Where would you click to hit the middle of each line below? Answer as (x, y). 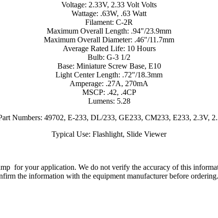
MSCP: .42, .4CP (109, 92)
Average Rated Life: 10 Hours (109, 49)
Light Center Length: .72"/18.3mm (109, 75)
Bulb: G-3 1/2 (109, 57)
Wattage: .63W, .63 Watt (109, 14)
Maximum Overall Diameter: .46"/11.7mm (109, 40)
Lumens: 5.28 (109, 101)
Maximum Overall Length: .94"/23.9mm (109, 31)
